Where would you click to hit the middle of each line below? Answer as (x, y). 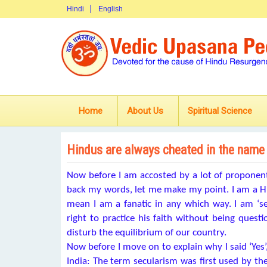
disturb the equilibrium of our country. (147, 233)
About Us (145, 111)
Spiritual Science (220, 111)
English (111, 9)
